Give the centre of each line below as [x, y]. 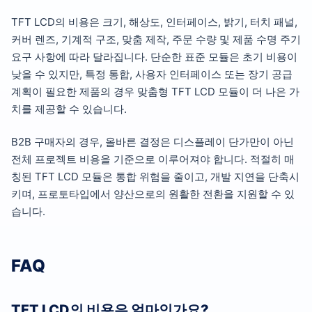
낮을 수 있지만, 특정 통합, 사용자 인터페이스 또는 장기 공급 [152, 75]
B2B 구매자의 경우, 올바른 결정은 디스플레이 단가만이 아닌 [153, 142]
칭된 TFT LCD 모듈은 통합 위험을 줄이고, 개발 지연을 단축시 [155, 177]
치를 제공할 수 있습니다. [69, 109]
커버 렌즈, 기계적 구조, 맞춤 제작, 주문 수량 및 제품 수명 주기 [156, 40]
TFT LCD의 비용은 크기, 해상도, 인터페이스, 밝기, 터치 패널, [154, 22]
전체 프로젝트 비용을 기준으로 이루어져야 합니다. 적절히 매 [153, 159]
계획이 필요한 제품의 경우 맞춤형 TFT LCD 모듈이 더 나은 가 [155, 92]
